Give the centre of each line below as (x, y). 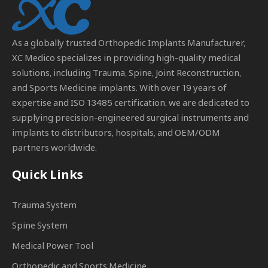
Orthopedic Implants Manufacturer (171, 42)
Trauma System (44, 205)
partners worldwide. (54, 147)
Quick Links (48, 174)
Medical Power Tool (53, 245)
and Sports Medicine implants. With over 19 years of (119, 87)
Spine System (40, 225)
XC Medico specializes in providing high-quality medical (126, 57)
